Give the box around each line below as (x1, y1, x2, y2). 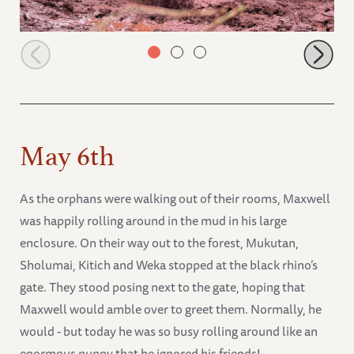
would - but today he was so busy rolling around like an (20, 321, 318, 342)
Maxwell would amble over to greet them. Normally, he (20, 299, 322, 320)
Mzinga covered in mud (28, 38, 141, 56)
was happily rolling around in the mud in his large (20, 210, 287, 232)
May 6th (20, 131, 115, 172)
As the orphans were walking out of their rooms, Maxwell (20, 188, 330, 209)
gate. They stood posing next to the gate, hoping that (20, 277, 305, 298)
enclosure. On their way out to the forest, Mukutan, (20, 232, 299, 254)
